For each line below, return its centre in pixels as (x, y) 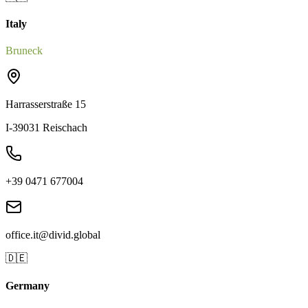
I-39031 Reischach (46, 128)
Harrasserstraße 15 (46, 104)
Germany (27, 285)
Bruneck (24, 51)
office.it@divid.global (53, 235)
